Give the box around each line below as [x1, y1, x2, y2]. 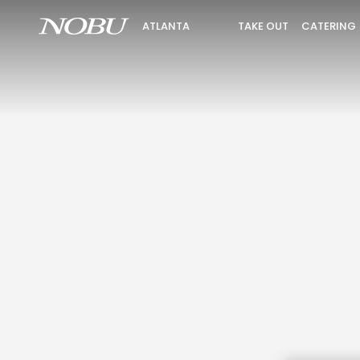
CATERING [301, 18, 357, 34]
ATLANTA [142, 18, 190, 34]
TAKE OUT [238, 18, 289, 34]
